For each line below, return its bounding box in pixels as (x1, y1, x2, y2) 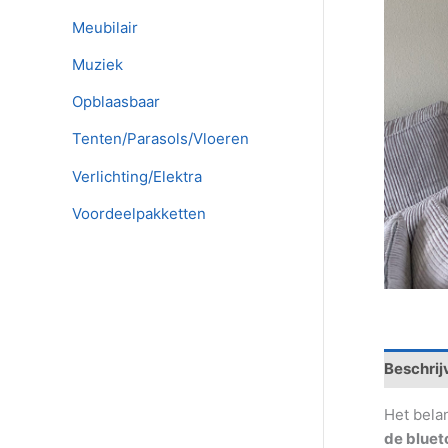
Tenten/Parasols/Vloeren (72, 129, 249, 149)
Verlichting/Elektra (72, 166, 202, 186)
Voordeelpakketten (72, 203, 206, 223)
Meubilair (72, 17, 138, 37)
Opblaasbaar (72, 92, 160, 112)
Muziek (72, 54, 123, 74)
